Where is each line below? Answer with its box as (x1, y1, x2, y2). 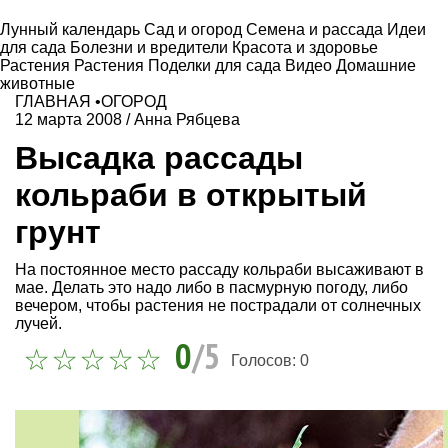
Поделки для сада (148, 57, 285, 74)
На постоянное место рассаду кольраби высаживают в (15, 261, 424, 279)
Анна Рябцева (134, 111, 240, 128)
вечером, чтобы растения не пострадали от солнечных (15, 297, 421, 315)
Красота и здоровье (232, 39, 378, 56)
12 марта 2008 (15, 111, 122, 128)
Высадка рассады (15, 139, 303, 176)
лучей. (15, 315, 62, 333)
